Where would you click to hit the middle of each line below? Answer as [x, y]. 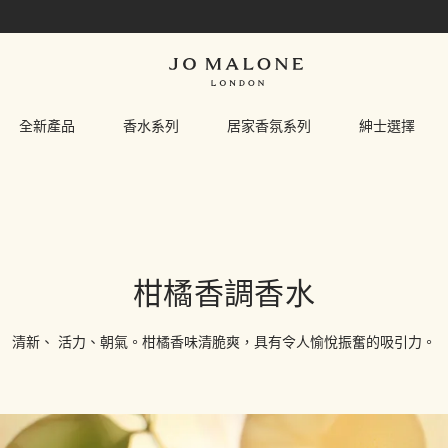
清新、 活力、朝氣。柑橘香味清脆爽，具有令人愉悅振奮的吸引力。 [224, 343]
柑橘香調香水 [224, 295]
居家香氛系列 [269, 126]
